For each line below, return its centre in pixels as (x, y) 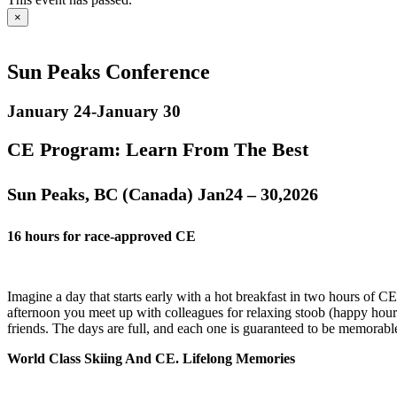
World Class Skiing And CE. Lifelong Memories (151, 358)
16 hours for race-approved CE (101, 236)
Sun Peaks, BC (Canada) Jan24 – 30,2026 (163, 195)
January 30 (139, 111)
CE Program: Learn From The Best (158, 149)
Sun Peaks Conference (109, 71)
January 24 (49, 111)
